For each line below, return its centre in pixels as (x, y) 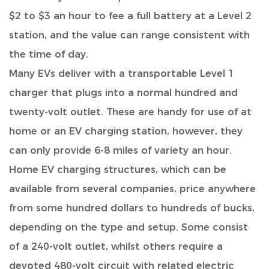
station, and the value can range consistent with (129, 35)
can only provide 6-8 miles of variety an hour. (120, 150)
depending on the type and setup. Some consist (128, 227)
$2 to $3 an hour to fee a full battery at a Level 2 (130, 16)
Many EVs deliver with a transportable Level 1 (122, 74)
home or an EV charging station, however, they (126, 131)
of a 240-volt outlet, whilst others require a (116, 246)
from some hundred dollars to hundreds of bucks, (132, 208)
